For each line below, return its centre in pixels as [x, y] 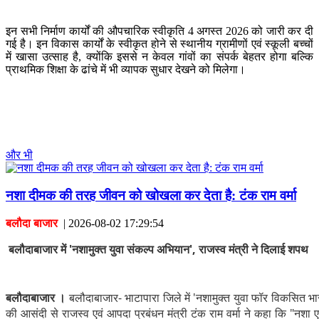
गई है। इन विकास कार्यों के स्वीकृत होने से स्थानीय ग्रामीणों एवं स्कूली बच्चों [159, 44]
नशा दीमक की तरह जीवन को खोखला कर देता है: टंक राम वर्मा [151, 196]
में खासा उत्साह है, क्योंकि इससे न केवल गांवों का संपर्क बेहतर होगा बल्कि [159, 57]
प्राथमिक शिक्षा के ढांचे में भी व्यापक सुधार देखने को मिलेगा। [126, 70]
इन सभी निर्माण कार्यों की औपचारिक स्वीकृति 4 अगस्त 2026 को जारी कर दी [159, 31]
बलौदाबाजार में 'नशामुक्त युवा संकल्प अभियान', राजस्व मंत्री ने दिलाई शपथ [158, 249]
